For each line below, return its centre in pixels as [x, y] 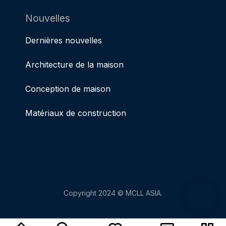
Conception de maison [68, 89]
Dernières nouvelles [64, 40]
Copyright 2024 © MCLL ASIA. [113, 193]
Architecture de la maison [74, 64]
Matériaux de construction [76, 113]
